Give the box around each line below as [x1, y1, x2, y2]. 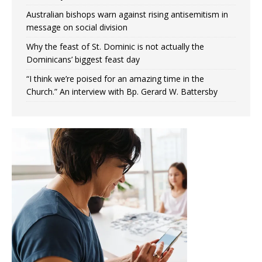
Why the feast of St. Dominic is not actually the [26, 41, 204, 53]
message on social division [26, 22, 127, 33]
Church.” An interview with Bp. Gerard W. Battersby [26, 86, 218, 98]
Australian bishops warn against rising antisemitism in [26, 9, 228, 20]
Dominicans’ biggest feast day [26, 54, 140, 65]
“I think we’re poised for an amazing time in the [26, 73, 204, 85]
